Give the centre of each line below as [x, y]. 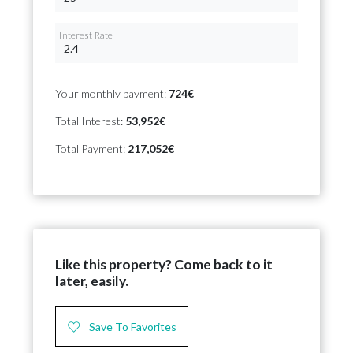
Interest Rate [86, 35]
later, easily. [92, 281]
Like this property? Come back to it [164, 264]
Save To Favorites [133, 327]
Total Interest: [90, 121]
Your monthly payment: [112, 93]
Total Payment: [91, 149]
